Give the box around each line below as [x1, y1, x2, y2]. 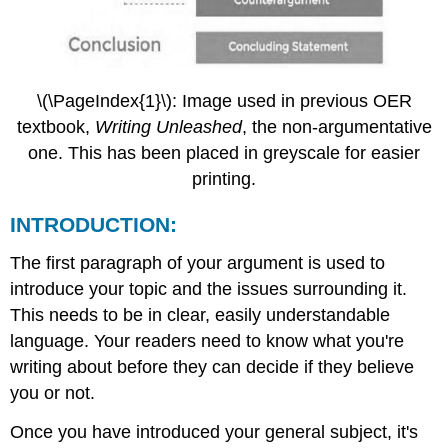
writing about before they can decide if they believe [10, 356, 415, 377]
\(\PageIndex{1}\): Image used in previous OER [36, 91, 412, 112]
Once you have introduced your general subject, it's [10, 421, 419, 442]
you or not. [10, 382, 96, 403]
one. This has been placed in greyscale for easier [28, 143, 420, 164]
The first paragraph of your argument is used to [10, 252, 386, 273]
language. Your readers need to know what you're [10, 330, 405, 351]
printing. [192, 169, 256, 190]
